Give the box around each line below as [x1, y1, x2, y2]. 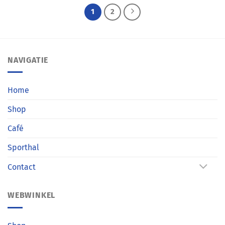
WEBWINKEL [8, 190, 56, 200]
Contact [8, 162, 36, 172]
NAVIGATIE [8, 55, 49, 65]
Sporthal [8, 143, 39, 153]
